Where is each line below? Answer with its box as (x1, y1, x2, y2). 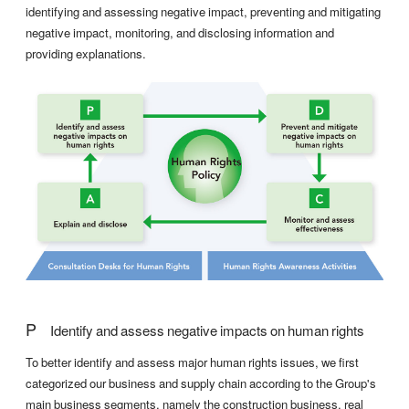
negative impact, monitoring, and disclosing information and (26, 24, 334, 42)
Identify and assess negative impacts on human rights (37, 320, 364, 341)
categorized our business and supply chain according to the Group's (26, 373, 376, 392)
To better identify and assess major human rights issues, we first (26, 352, 359, 371)
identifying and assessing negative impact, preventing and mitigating (26, 3, 381, 21)
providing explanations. (26, 45, 146, 63)
